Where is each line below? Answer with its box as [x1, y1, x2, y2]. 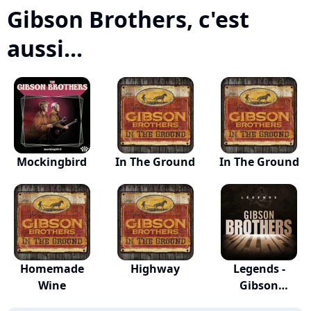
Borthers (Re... [219, 294, 299, 310]
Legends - [233, 261, 285, 276]
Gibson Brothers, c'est [7, 4, 249, 34]
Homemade [19, 261, 84, 276]
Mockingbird [17, 154, 87, 169]
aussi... [7, 33, 83, 63]
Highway [131, 261, 180, 276]
